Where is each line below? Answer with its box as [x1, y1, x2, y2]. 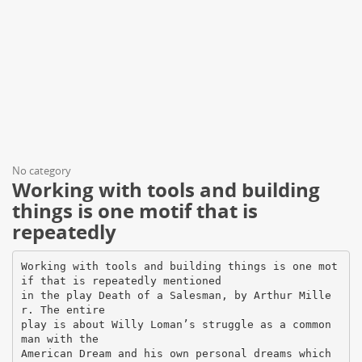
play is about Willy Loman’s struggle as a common [20, 318, 331, 330]
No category [12, 163, 71, 178]
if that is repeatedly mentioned [20, 274, 221, 287]
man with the [20, 332, 99, 345]
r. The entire [20, 303, 105, 316]
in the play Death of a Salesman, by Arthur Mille [20, 288, 331, 301]
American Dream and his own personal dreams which [20, 347, 331, 360]
